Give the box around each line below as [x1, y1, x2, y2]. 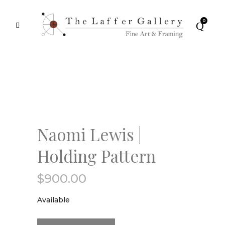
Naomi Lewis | [37, 123, 142, 145]
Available [37, 195, 70, 204]
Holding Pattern [37, 145, 156, 167]
